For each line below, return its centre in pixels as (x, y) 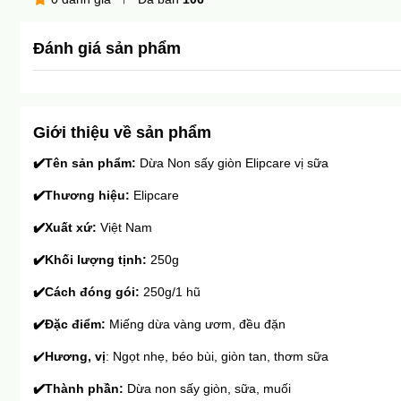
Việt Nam (126, 228)
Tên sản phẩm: (92, 163)
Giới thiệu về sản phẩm (122, 133)
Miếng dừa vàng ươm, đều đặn (197, 324)
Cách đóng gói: (94, 292)
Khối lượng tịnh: (96, 260)
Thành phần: (86, 389)
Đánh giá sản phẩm (107, 49)
